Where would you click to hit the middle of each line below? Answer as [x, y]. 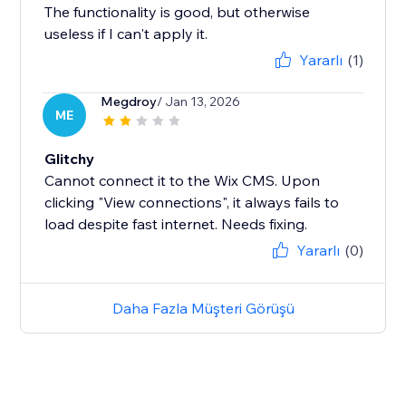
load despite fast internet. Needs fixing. [176, 224]
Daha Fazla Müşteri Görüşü [203, 309]
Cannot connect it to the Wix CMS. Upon [183, 181]
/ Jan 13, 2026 [199, 102]
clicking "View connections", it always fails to [192, 203]
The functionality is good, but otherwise [178, 12]
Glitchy [70, 159]
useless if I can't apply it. [126, 34]
